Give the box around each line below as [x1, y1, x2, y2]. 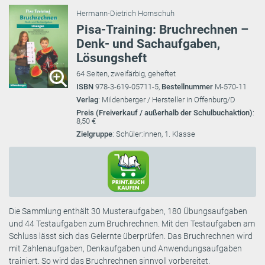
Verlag [76, 95, 98, 104]
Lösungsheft [76, 50, 147, 65]
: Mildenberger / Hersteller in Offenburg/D [98, 95, 235, 104]
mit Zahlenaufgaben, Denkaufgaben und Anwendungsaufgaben [9, 243, 242, 253]
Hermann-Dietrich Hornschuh [76, 8, 174, 18]
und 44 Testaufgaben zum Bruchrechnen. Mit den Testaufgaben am [9, 218, 255, 228]
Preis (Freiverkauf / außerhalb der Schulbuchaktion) [76, 108, 253, 117]
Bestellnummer [161, 82, 215, 91]
